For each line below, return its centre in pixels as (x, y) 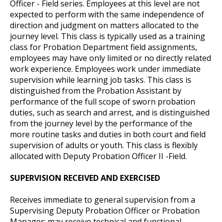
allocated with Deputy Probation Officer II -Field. (98, 156)
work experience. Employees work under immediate (105, 69)
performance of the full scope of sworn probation (103, 101)
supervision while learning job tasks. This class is (101, 80)
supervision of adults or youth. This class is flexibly (104, 145)
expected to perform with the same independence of (107, 14)
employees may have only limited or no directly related (111, 58)
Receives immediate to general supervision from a (103, 199)
